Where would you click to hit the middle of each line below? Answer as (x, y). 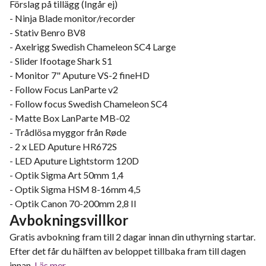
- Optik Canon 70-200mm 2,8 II (73, 203)
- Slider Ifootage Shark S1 (61, 61)
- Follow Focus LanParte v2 (64, 89)
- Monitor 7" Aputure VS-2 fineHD (80, 75)
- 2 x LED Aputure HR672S (63, 146)
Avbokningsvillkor (69, 220)
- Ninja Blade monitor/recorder (72, 18)
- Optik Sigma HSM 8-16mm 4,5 (75, 189)
